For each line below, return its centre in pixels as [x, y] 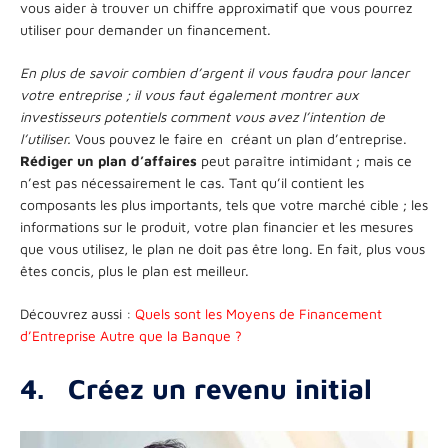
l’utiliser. [45, 138]
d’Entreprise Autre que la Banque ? [131, 335]
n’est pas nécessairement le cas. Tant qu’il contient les [192, 182]
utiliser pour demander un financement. [145, 29]
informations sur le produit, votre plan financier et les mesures [216, 226]
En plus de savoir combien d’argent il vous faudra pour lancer [214, 72]
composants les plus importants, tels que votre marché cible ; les [224, 204]
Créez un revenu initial [220, 388]
